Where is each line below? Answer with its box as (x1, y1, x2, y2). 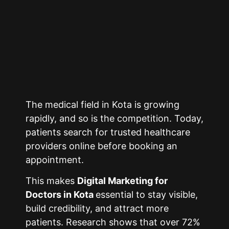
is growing (134, 99, 179, 110)
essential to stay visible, (96, 189, 198, 200)
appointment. (26, 154, 86, 165)
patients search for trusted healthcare (26, 126, 190, 138)
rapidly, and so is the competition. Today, (26, 112, 203, 124)
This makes (26, 175, 77, 187)
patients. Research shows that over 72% (26, 217, 200, 228)
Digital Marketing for (77, 175, 168, 187)
